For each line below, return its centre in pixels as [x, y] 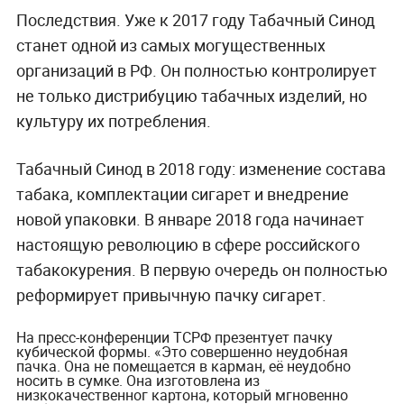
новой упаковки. [80, 220]
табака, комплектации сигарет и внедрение [182, 194]
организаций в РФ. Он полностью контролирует [196, 71]
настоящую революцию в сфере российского [188, 245]
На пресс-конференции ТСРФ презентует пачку [174, 338]
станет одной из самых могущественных [170, 46]
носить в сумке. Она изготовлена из [138, 381]
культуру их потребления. [115, 121]
